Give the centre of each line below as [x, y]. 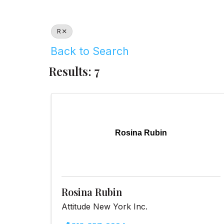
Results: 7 [74, 71]
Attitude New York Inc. [104, 206]
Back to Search [90, 51]
